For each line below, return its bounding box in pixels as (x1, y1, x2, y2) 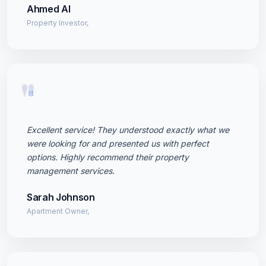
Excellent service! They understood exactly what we (27, 125, 229, 135)
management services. (27, 166, 115, 176)
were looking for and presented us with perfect (27, 138, 209, 148)
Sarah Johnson (27, 191, 95, 203)
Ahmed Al (27, 3, 71, 15)
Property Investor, (27, 18, 88, 27)
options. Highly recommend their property (27, 152, 189, 162)
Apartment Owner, (27, 207, 89, 216)
